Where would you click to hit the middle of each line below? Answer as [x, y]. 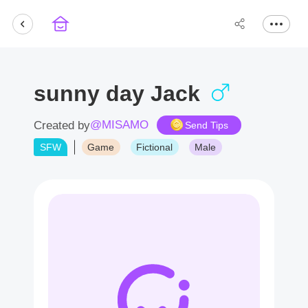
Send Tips [206, 125]
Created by [62, 125]
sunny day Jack [120, 93]
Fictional [155, 147]
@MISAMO [119, 124]
